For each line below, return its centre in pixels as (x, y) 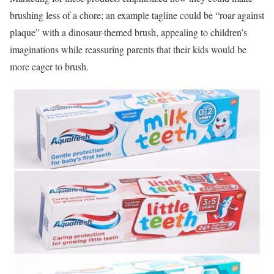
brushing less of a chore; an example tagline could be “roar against (137, 15)
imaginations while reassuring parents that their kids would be (128, 49)
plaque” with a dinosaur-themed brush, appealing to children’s (128, 32)
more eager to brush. (49, 66)
